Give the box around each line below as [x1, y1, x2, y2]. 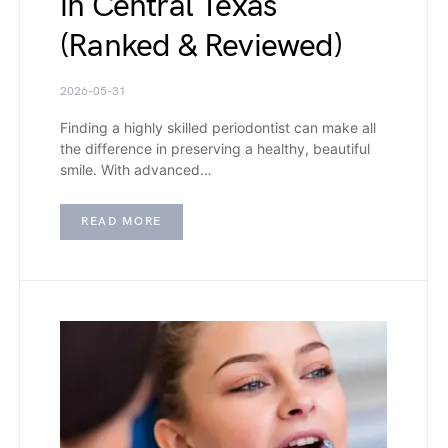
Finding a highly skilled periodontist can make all [60, 119, 376, 137]
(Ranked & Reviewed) [60, 27, 342, 67]
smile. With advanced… [60, 161, 212, 179]
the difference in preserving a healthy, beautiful [60, 140, 370, 158]
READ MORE [81, 214, 162, 230]
